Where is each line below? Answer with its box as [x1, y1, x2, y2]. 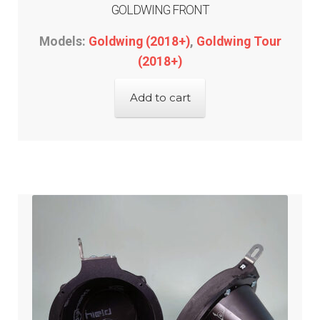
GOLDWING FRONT [111, 2, 209, 17]
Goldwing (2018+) [88, 34, 190, 49]
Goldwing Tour [196, 34, 281, 49]
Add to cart [129, 91, 191, 105]
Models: [39, 34, 89, 49]
